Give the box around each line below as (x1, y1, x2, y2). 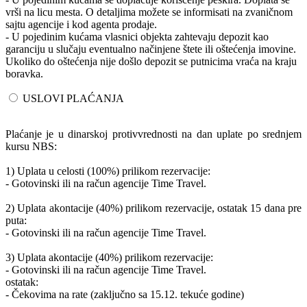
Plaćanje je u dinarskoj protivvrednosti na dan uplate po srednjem (5, 127, 302, 140)
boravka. (5, 67, 43, 79)
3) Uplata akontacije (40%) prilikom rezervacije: (5, 251, 213, 263)
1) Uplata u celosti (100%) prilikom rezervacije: (5, 164, 210, 177)
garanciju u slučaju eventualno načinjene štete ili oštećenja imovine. (5, 42, 296, 55)
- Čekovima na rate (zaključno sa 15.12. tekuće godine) (5, 288, 244, 300)
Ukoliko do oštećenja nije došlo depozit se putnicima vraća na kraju (5, 55, 297, 67)
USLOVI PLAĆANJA (23, 92, 124, 104)
